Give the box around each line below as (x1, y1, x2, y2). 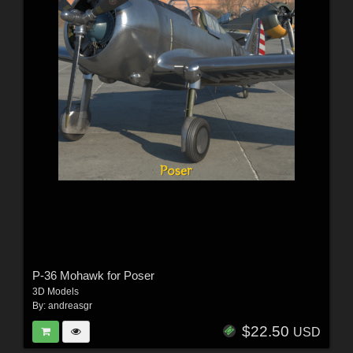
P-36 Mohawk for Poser (32, 268, 154, 282)
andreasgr (47, 299, 92, 311)
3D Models (32, 285, 79, 297)
